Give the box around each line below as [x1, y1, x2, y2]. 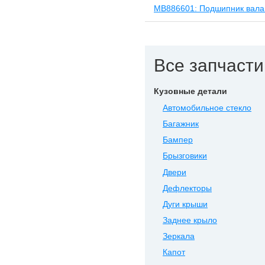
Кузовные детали [154, 86, 227, 96]
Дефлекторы [163, 183, 212, 193]
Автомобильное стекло [163, 103, 251, 112]
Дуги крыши [163, 199, 208, 209]
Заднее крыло [163, 216, 217, 225]
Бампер [163, 135, 193, 145]
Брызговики [163, 151, 207, 161]
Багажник [163, 119, 199, 129]
